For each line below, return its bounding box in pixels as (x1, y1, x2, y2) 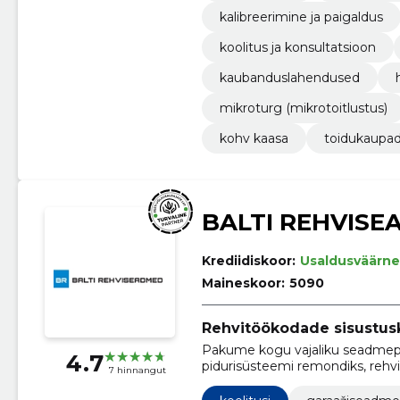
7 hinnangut (108, 364, 166, 377)
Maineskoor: (201, 274, 285, 291)
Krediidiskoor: (201, 252, 296, 269)
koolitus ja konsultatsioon (219, 38, 376, 55)
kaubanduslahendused (219, 69, 360, 86)
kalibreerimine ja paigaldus (219, 8, 383, 25)
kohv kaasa (219, 129, 288, 146)
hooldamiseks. (201, 373, 290, 390)
